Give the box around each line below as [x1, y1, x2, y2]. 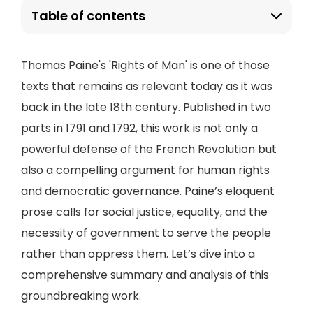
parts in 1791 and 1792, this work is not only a [21, 120, 258, 136]
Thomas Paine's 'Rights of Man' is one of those [21, 57, 270, 73]
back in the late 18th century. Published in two [21, 99, 271, 115]
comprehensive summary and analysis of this [21, 267, 269, 283]
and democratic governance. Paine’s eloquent [21, 183, 275, 199]
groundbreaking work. [21, 288, 141, 304]
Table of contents [31, 7, 145, 24]
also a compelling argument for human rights [21, 162, 270, 178]
